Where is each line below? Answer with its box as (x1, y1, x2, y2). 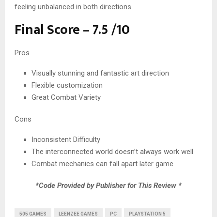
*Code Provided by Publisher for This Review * (35, 181, 182, 190)
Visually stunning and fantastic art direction (31, 69, 169, 78)
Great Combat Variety (31, 93, 101, 102)
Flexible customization (31, 81, 103, 90)
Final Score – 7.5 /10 (15, 18, 130, 42)
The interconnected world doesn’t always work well (31, 147, 193, 156)
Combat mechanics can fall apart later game (31, 159, 173, 169)
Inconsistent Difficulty (31, 135, 100, 144)
